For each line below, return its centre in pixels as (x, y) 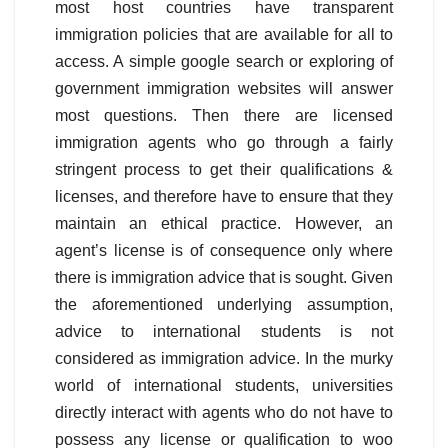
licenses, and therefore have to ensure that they (224, 197)
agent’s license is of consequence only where (224, 251)
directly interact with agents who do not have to (224, 413)
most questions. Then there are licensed (224, 116)
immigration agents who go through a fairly (224, 143)
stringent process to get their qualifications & (224, 170)
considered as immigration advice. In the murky (224, 359)
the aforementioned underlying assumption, (224, 305)
